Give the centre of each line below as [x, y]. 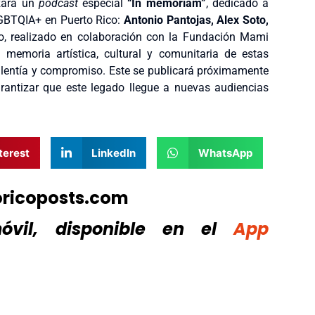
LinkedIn [114, 153]
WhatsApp [225, 153]
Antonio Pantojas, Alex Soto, [196, 20]
